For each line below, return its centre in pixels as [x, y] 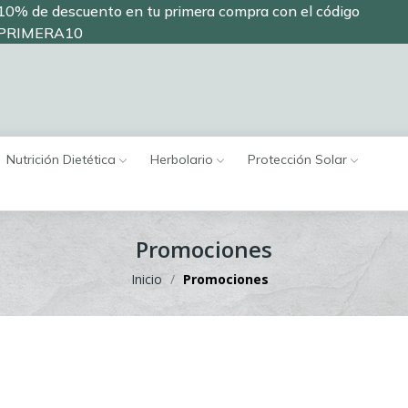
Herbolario [182, 160]
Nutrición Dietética [61, 160]
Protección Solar [297, 160]
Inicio [146, 280]
